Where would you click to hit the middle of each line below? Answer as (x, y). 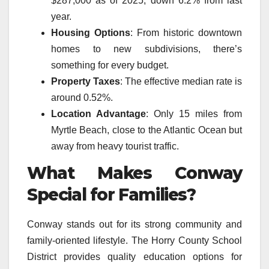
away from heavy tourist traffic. (115, 146)
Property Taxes (86, 81)
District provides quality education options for (134, 256)
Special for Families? (111, 194)
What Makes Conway (134, 173)
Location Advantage (98, 113)
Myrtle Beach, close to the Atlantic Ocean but (147, 130)
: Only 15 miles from (194, 113)
